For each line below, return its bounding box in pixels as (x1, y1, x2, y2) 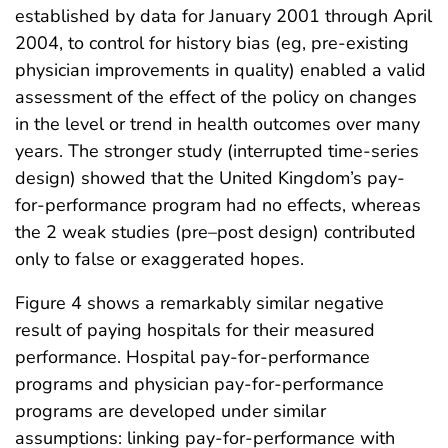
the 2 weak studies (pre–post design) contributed (15, 220, 416, 245)
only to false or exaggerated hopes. (15, 247, 304, 272)
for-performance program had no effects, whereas (15, 193, 421, 218)
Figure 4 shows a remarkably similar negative (15, 291, 384, 316)
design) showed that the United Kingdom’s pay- (15, 166, 405, 191)
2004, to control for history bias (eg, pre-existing (15, 31, 409, 56)
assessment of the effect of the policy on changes (15, 85, 417, 110)
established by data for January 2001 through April (15, 4, 432, 29)
